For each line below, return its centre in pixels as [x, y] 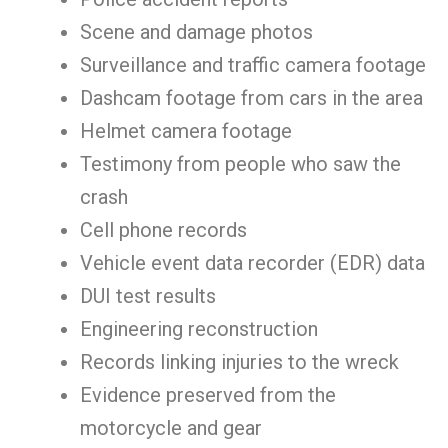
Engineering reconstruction [199, 329]
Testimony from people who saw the [240, 164]
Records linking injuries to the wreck [239, 362]
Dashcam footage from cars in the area [251, 98]
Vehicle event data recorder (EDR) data [252, 263]
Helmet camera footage [186, 131]
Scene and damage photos [196, 32]
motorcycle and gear [171, 428]
